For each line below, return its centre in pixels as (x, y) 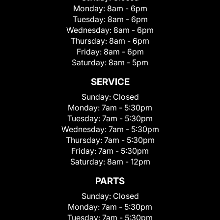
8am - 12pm (128, 162)
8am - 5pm (128, 63)
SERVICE (110, 82)
